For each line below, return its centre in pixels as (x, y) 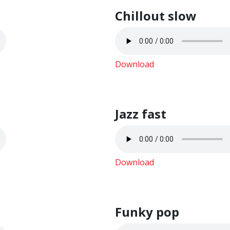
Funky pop (147, 212)
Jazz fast (141, 114)
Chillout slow (156, 16)
